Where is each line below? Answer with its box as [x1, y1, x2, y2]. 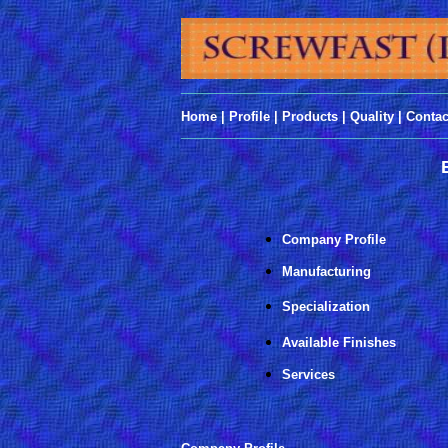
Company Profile [282, 232, 386, 247]
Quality [350, 109, 394, 124]
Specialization [282, 299, 370, 314]
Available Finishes [282, 335, 396, 350]
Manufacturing [282, 264, 371, 279]
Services [282, 367, 335, 382]
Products [282, 109, 338, 124]
